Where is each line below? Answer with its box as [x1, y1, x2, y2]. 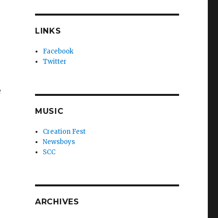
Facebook [43, 47, 74, 55]
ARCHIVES [35, 197, 79, 206]
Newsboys [43, 137, 75, 146]
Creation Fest [43, 127, 86, 136]
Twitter [43, 57, 67, 66]
